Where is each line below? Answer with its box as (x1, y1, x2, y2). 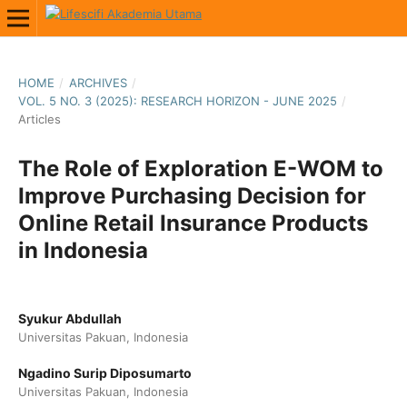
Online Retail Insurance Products (17, 209, 368, 236)
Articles (17, 111, 61, 126)
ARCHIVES (68, 74, 127, 90)
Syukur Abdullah (17, 310, 122, 326)
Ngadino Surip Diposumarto (17, 365, 192, 381)
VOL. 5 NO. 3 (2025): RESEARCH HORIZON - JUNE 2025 (17, 93, 337, 108)
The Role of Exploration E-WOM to (17, 154, 383, 182)
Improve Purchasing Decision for (17, 182, 366, 209)
